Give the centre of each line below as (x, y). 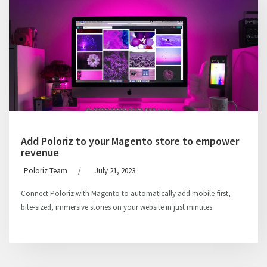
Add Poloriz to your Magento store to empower (130, 141)
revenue (40, 152)
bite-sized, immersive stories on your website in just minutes (117, 207)
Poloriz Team (46, 171)
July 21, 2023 (115, 171)
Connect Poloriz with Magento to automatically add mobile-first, (126, 193)
